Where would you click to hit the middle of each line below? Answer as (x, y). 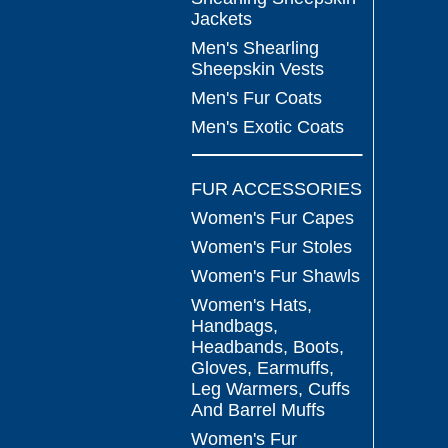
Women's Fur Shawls (275, 276)
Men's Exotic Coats (267, 127)
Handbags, (234, 326)
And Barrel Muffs (258, 410)
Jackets (221, 19)
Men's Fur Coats (256, 98)
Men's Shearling (255, 48)
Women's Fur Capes (272, 218)
